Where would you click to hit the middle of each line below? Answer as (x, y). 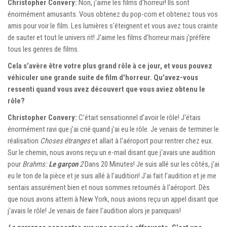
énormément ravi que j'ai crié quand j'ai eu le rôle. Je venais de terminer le (113, 129)
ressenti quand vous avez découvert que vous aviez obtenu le (106, 89)
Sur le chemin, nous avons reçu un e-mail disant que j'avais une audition (111, 152)
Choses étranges (65, 141)
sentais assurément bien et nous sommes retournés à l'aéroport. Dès (109, 187)
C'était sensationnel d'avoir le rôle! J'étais (139, 117)
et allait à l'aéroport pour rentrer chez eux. (152, 141)
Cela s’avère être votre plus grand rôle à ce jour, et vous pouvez (110, 66)
